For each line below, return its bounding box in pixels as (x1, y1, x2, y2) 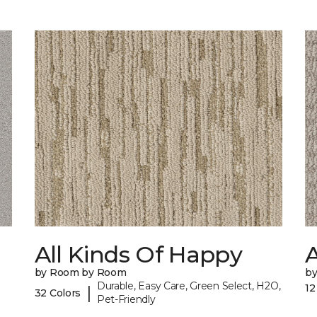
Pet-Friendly (96, 293, 156, 306)
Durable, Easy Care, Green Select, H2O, (96, 279, 281, 293)
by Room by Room (34, 266, 127, 279)
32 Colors (34, 286, 81, 299)
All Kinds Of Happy (34, 241, 243, 269)
